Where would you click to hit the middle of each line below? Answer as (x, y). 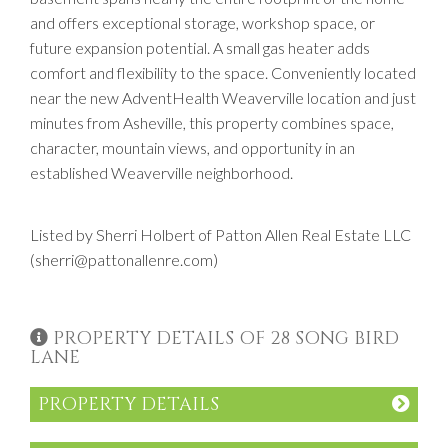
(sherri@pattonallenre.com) (124, 259)
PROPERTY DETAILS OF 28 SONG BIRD (226, 338)
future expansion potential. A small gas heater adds (200, 47)
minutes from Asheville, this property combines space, (212, 122)
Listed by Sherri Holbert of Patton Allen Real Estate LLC (220, 234)
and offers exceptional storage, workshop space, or (202, 22)
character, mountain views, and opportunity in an (192, 147)
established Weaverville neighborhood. (161, 172)
